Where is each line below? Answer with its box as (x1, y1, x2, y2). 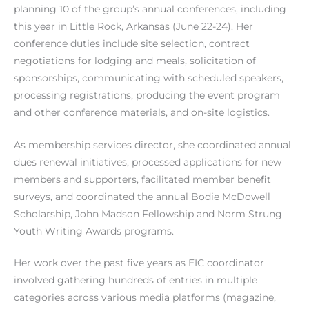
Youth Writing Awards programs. (14, 225, 174, 237)
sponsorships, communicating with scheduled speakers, (14, 72, 283, 83)
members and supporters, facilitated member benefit (14, 173, 271, 185)
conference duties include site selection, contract (14, 37, 250, 49)
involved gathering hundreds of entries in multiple (14, 275, 257, 286)
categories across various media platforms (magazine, (14, 292, 276, 303)
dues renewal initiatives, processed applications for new (14, 156, 281, 168)
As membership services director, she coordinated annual (14, 139, 291, 150)
